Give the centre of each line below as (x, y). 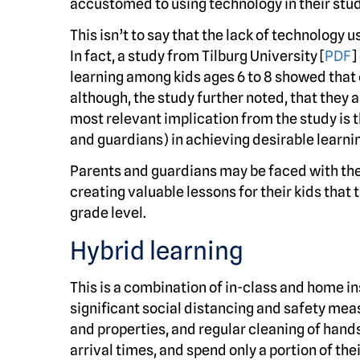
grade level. (108, 213)
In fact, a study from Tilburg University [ (197, 56)
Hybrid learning (157, 250)
